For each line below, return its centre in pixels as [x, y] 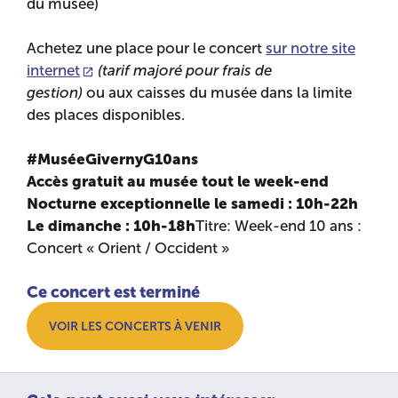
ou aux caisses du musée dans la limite [218, 93]
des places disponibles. [106, 115]
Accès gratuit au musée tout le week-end [178, 181]
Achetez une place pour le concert [147, 48]
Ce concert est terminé [114, 292]
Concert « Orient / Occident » [128, 248]
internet [54, 71]
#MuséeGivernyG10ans [113, 159]
